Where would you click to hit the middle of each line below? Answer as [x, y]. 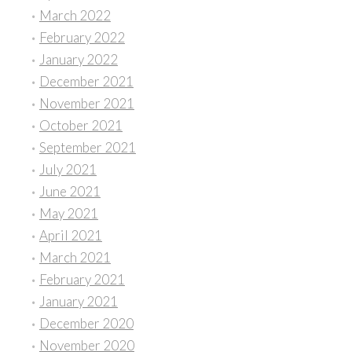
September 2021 [87, 148]
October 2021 [81, 126]
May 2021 [68, 214]
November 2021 [86, 104]
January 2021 [78, 302]
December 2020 [86, 324]
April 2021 [70, 236]
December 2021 [86, 82]
